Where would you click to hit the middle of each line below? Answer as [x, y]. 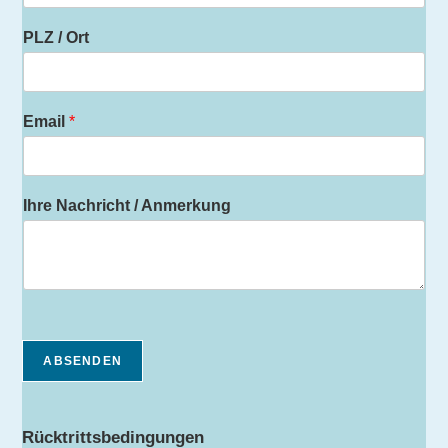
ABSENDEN [82, 361]
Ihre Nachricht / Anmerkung [127, 206]
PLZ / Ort [56, 38]
